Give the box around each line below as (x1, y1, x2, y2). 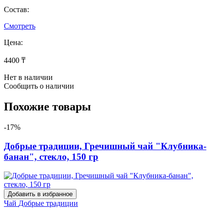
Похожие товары (4, 100, 91, 113)
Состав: (4, 5, 29, 14)
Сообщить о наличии (4, 82, 74, 91)
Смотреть (4, 22, 35, 31)
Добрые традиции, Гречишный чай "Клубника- (4, 140, 206, 151)
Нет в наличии (4, 73, 53, 82)
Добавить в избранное (8, 190, 73, 198)
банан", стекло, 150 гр (4, 151, 98, 162)
